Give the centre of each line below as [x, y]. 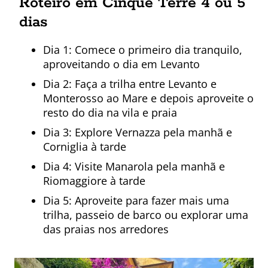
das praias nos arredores [106, 229]
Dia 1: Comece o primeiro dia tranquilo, [143, 50]
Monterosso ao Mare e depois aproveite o [148, 98]
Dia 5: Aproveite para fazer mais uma [136, 201]
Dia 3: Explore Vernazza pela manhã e [138, 133]
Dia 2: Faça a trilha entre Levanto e [130, 84]
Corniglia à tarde [85, 147]
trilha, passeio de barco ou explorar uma [146, 215]
